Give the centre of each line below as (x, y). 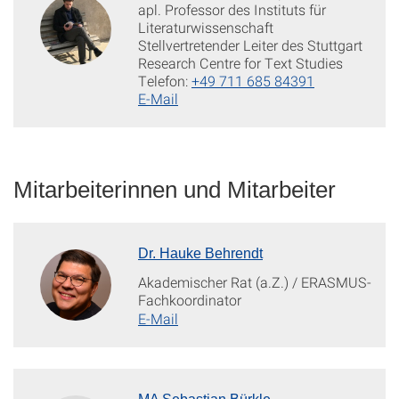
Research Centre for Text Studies (240, 63)
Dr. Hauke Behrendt (200, 253)
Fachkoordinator (190, 300)
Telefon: (165, 81)
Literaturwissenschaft (206, 27)
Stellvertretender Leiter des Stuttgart (250, 45)
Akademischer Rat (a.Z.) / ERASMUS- (255, 282)
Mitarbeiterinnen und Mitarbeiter (175, 190)
